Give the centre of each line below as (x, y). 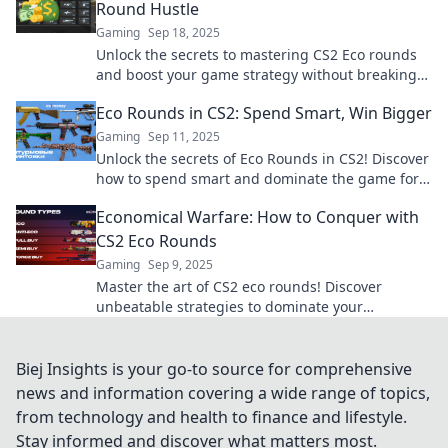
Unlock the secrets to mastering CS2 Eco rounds (256, 54)
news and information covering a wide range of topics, (223, 393)
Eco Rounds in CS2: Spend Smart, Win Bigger (264, 113)
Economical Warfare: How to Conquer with (257, 217)
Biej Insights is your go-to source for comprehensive (214, 369)
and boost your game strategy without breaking (256, 74)
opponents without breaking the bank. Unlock (249, 326)
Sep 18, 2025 (184, 32)
